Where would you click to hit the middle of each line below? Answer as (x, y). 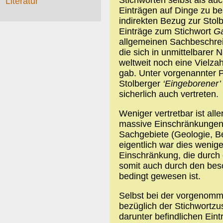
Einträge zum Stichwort (166, 31)
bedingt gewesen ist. (160, 176)
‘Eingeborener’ (192, 83)
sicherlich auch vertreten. (168, 94)
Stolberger (141, 83)
